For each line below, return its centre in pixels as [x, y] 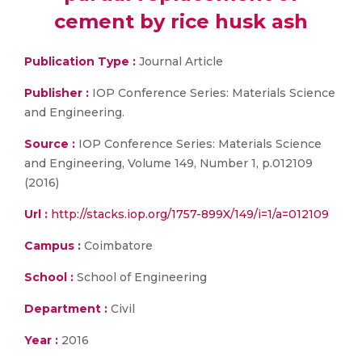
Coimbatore [117, 246]
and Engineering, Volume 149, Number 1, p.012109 [168, 163]
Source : [50, 144]
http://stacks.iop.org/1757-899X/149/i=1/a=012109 [190, 214]
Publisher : [58, 93]
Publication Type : [80, 61]
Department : [66, 309]
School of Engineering [140, 277]
